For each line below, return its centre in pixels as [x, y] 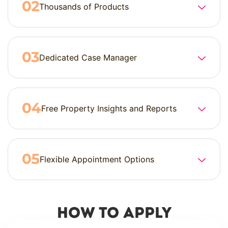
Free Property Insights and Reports [109, 108]
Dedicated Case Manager [88, 57]
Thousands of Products [84, 6]
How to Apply [114, 212]
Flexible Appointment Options [97, 159]
